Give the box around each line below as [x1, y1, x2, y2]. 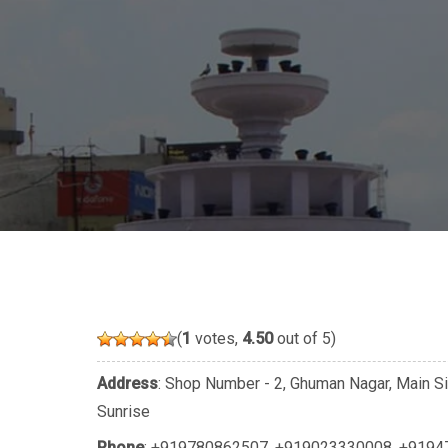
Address [97, 374, 158, 394]
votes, [191, 329, 242, 349]
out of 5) [273, 329, 336, 349]
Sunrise [97, 402, 150, 422]
